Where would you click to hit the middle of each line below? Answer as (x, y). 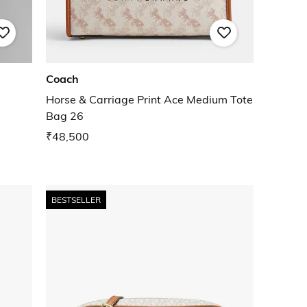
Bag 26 (65, 116)
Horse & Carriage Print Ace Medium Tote (149, 100)
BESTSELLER (76, 199)
